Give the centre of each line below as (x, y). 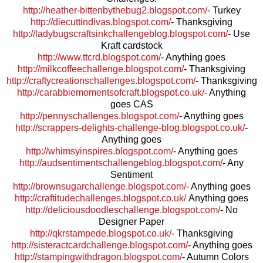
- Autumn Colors (215, 257)
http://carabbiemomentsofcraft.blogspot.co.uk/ (111, 92)
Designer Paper (131, 221)
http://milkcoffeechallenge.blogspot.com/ (101, 69)
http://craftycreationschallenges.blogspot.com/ (101, 80)
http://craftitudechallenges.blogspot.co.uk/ (100, 198)
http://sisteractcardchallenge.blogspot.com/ (99, 245)
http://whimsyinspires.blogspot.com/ (99, 151)
